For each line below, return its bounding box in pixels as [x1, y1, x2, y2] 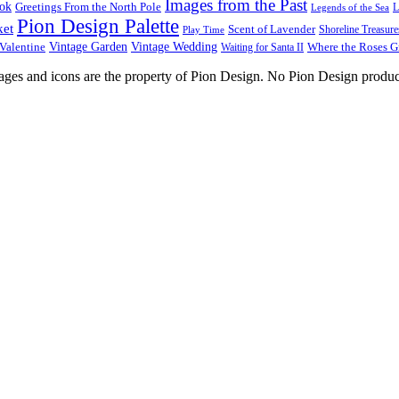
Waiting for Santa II [221, 40, 304, 53]
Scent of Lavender [228, 21, 315, 36]
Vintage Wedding [131, 38, 217, 53]
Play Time [183, 24, 224, 35]
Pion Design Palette [17, 14, 179, 37]
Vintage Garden [49, 38, 127, 53]
